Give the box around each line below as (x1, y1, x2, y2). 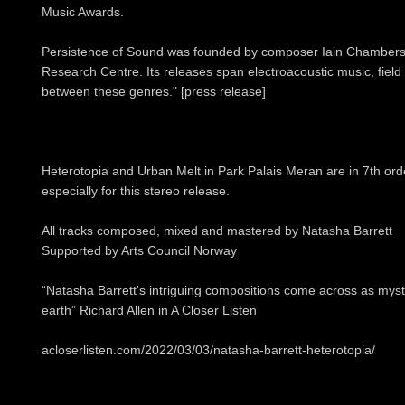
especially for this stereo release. (42, 184, 230, 199)
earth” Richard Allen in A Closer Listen (42, 303, 257, 318)
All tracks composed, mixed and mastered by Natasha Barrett (42, 223, 392, 239)
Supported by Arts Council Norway (42, 243, 237, 259)
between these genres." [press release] (42, 84, 266, 99)
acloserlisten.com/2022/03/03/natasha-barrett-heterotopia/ (42, 343, 375, 358)
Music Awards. (42, 5, 124, 20)
